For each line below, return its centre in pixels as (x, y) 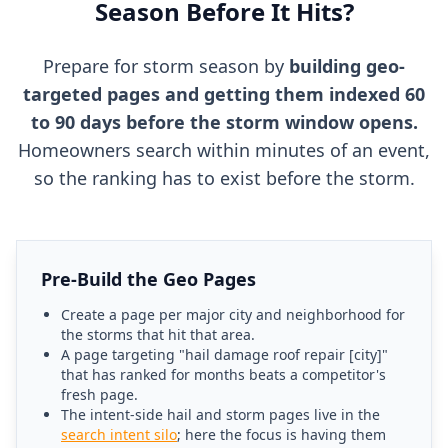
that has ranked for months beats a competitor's (223, 374)
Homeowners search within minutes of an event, (224, 150)
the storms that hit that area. (158, 334)
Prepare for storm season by (166, 66)
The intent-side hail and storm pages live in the (220, 414)
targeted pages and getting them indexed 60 (224, 94)
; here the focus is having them (281, 434)
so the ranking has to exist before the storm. (224, 178)
